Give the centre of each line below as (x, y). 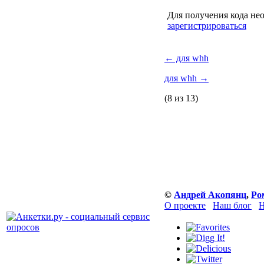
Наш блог (232, 205)
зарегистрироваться (207, 26)
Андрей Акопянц (210, 195)
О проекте (185, 205)
